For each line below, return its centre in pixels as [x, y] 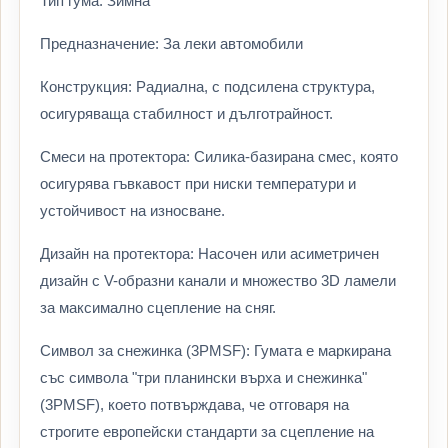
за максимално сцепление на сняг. [158, 307]
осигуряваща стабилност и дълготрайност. [186, 113]
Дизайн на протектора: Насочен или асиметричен [209, 253]
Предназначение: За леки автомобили [171, 43]
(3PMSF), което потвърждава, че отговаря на [194, 404]
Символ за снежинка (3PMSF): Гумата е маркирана [215, 350]
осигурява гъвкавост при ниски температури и [198, 183]
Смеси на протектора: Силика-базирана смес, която [219, 156]
